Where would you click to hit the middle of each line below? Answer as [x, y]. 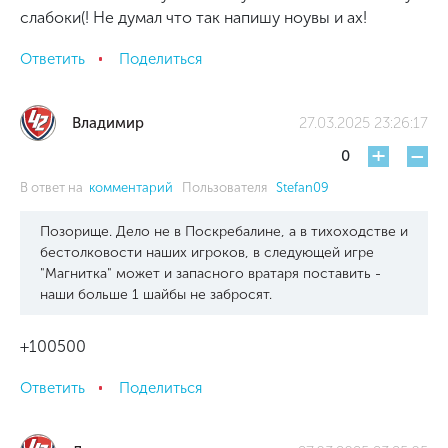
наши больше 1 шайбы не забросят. [156, 294]
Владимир [108, 123]
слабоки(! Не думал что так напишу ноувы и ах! [193, 17]
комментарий [135, 187]
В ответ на [54, 187]
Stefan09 [302, 187]
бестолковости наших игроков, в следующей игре [207, 252]
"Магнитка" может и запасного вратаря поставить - [210, 273]
